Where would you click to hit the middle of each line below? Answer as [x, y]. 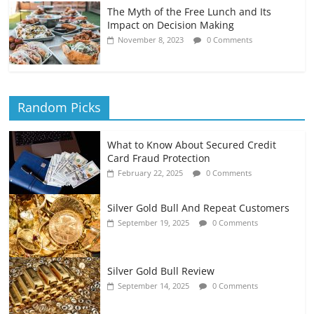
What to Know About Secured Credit [192, 145]
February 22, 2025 [151, 173]
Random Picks [60, 108]
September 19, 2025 [154, 223]
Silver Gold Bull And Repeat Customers [199, 208]
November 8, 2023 [151, 40]
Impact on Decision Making [171, 25]
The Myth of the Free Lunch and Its [190, 12]
